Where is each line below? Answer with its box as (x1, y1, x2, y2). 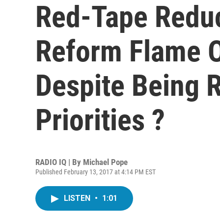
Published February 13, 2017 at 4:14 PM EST (35, 168, 156, 176)
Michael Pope (83, 157, 128, 167)
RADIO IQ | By (35, 157, 83, 167)
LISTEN (64, 193, 92, 203)
